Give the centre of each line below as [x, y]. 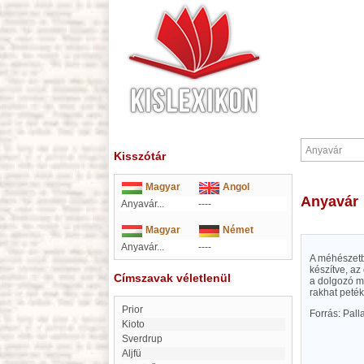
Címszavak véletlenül [172, 278]
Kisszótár [140, 156]
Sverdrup [145, 339]
